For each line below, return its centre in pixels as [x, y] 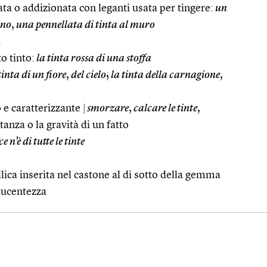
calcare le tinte [164, 108]
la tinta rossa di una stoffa [93, 58]
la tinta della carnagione [164, 75]
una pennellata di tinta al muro [85, 25]
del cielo [88, 75]
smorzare [107, 108]
